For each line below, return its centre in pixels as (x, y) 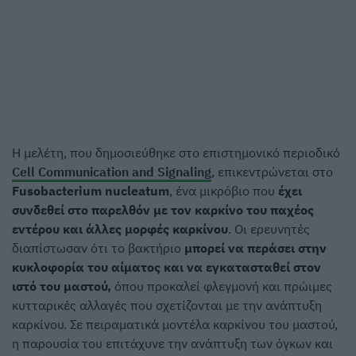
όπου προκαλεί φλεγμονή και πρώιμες (222, 286)
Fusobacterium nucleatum (91, 191)
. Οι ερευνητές (269, 229)
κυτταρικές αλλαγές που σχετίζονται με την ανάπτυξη (167, 306)
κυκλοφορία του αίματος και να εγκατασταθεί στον (166, 267)
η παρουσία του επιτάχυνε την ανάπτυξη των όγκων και (172, 344)
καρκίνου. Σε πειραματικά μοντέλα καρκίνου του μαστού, (175, 325)
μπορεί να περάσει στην (255, 248)
